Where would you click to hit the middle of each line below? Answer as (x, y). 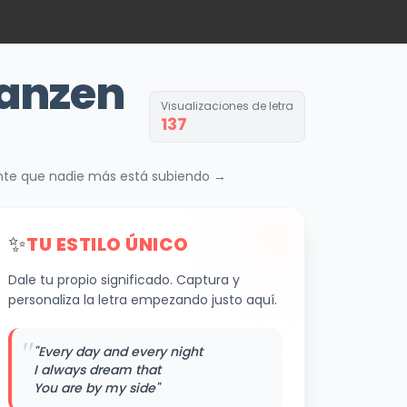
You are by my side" (97, 388)
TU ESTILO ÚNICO (108, 244)
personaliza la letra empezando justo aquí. (143, 300)
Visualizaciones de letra (227, 105)
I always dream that (97, 370)
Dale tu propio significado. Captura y (124, 280)
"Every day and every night (118, 352)
